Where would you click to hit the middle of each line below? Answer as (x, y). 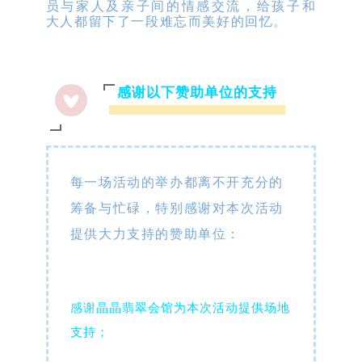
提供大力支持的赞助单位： (156, 234)
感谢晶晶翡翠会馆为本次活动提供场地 (180, 308)
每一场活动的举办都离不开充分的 (177, 183)
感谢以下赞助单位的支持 (197, 93)
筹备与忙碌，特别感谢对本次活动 (177, 208)
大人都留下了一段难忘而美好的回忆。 (167, 22)
